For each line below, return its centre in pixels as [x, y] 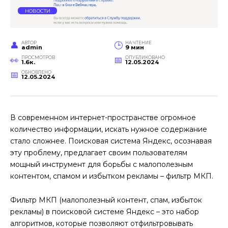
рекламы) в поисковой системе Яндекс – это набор [105, 212]
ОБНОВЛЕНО [37, 73]
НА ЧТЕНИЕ [139, 43]
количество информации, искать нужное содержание [109, 130]
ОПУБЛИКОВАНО [145, 58]
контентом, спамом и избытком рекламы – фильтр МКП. [112, 176]
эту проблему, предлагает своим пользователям [99, 153]
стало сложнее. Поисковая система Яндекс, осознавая [111, 141]
